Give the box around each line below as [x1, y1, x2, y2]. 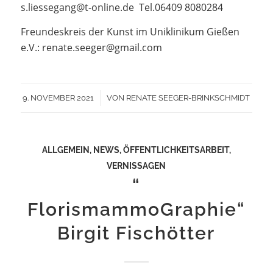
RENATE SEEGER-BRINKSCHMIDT [126, 93, 250, 103]
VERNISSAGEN [107, 160, 166, 171]
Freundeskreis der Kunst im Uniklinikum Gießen [20, 24, 239, 38]
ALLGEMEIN [41, 144, 90, 155]
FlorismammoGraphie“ [27, 199, 246, 221]
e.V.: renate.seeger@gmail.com [20, 40, 162, 54]
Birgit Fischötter [57, 222, 216, 244]
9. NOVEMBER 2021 [23, 93, 94, 103]
